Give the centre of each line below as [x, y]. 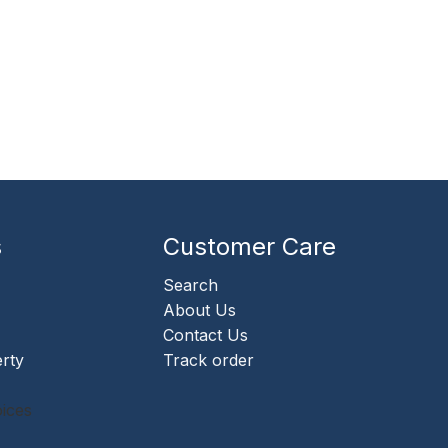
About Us [199, 309]
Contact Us [205, 334]
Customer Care [249, 246]
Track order [208, 359]
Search [190, 284]
